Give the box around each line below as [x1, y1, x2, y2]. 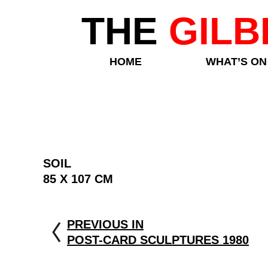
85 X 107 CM [43, 172, 113, 185]
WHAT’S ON [205, 56, 267, 68]
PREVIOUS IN [67, 218, 144, 231]
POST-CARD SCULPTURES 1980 [67, 233, 249, 246]
